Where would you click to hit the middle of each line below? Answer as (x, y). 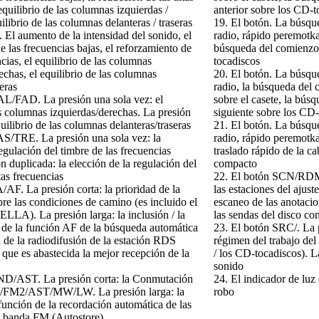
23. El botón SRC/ (255, 227)
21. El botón (241, 125)
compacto (235, 163)
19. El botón (241, 22)
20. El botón (241, 73)
